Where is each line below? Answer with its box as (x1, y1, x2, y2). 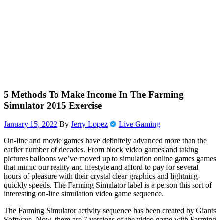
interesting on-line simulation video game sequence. (4, 190, 164, 198)
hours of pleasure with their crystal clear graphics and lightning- (4, 172, 200, 181)
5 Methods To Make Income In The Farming (4, 89, 184, 100)
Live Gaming (119, 120, 160, 129)
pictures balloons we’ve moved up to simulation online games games (4, 154, 216, 163)
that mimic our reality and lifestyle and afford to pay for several (4, 163, 198, 172)
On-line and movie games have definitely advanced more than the (4, 137, 207, 145)
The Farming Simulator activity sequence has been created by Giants (4, 206, 216, 215)
